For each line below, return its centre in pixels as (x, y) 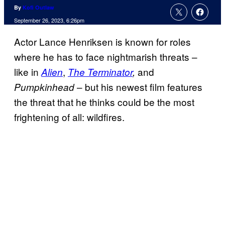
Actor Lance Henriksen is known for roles (102, 42)
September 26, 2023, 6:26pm (49, 20)
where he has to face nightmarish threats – (106, 57)
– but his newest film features (138, 87)
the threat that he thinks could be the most (104, 102)
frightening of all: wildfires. (71, 117)
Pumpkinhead (44, 87)
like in (28, 72)
